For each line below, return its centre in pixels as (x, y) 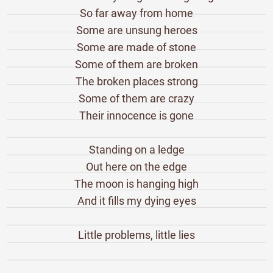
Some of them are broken (136, 64)
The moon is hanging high (136, 183)
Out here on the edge (136, 166)
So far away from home (136, 13)
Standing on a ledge (136, 149)
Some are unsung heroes (136, 30)
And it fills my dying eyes (136, 200)
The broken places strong (136, 81)
